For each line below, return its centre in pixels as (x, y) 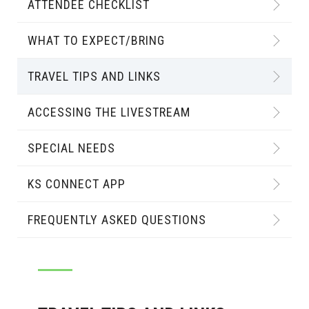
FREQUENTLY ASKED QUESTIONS (117, 220)
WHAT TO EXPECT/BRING (96, 40)
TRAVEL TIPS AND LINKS (94, 76)
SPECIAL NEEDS (71, 148)
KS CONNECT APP (77, 184)
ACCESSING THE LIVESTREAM (109, 112)
